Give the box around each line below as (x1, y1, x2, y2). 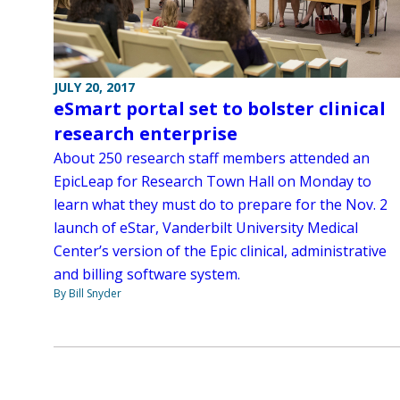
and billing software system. (54, 264, 240, 285)
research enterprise (54, 121, 237, 146)
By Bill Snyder (54, 286, 121, 302)
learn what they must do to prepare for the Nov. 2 (54, 195, 387, 215)
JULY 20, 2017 (54, 79, 135, 96)
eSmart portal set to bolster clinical (54, 96, 386, 121)
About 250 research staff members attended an (54, 148, 370, 169)
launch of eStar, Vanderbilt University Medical (54, 218, 358, 238)
